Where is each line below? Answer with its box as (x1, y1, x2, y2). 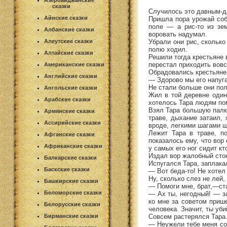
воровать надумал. (148, 30, 207, 38)
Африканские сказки (44, 143, 102, 149)
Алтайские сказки (44, 50, 93, 56)
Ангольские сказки (44, 85, 97, 91)
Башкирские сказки (44, 178, 98, 184)
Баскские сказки (44, 166, 90, 172)
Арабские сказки (44, 96, 91, 102)
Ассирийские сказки (44, 120, 101, 126)
